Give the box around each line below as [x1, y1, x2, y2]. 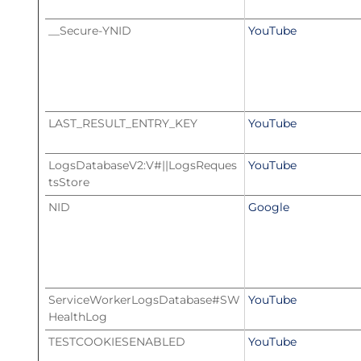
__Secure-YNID [48, 23, 131, 38]
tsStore [48, 175, 89, 189]
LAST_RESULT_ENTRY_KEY [48, 116, 197, 131]
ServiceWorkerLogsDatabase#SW [48, 293, 240, 307]
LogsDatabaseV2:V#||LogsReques [48, 158, 237, 172]
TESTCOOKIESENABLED [48, 334, 185, 349]
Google [248, 200, 289, 214]
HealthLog [48, 309, 107, 324]
